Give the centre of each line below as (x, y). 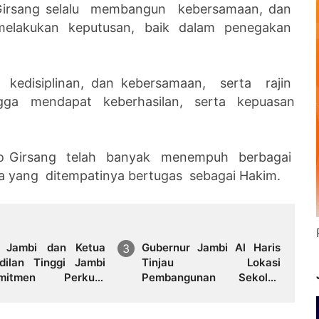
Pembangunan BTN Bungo (211, 307)
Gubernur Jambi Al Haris (211, 247)
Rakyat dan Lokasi (211, 292)
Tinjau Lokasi (211, 262)
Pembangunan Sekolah (211, 277)
